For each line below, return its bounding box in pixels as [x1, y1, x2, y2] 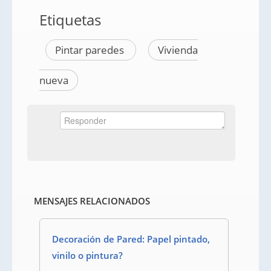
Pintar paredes [55, 43, 126, 57]
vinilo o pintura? [52, 249, 123, 261]
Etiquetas [39, 10, 101, 30]
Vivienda [158, 43, 198, 57]
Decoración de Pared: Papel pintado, [52, 233, 210, 245]
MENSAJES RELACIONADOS [33, 195, 150, 207]
